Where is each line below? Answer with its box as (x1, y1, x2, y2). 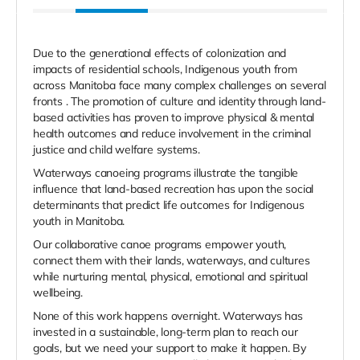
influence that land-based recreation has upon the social (33, 182, 314, 197)
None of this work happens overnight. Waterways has (33, 309, 303, 324)
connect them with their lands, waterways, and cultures (33, 253, 310, 268)
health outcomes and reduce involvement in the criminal (33, 126, 311, 141)
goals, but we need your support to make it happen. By (33, 341, 306, 356)
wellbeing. (33, 285, 83, 301)
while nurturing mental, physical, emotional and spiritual (33, 269, 309, 284)
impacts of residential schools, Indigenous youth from (33, 62, 297, 77)
